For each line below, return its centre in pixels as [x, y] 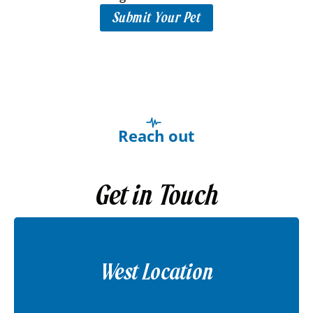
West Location [156, 272]
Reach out [156, 136]
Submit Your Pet [156, 18]
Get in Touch [156, 195]
